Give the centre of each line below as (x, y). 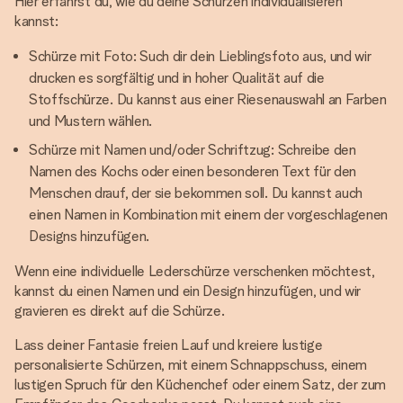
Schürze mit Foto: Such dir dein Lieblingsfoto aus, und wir (200, 56)
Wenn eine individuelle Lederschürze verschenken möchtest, (195, 271)
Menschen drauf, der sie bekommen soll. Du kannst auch (196, 193)
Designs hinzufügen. (89, 236)
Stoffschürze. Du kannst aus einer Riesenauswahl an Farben (208, 99)
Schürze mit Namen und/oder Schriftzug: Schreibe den (193, 150)
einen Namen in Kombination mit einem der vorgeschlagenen (209, 215)
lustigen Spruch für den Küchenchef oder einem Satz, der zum (201, 385)
